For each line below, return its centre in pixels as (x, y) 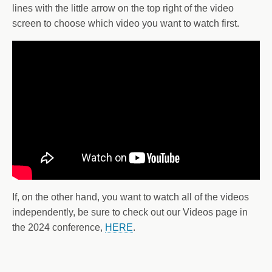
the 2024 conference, (59, 228)
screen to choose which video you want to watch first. (126, 23)
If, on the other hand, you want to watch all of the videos (131, 197)
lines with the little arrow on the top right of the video (123, 8)
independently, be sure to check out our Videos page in (130, 212)
